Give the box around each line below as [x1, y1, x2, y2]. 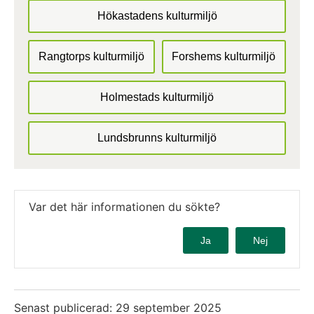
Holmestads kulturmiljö [100, 90, 214, 103]
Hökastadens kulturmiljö [97, 9, 217, 22]
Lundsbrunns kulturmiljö [97, 131, 217, 144]
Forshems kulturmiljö [172, 50, 276, 62]
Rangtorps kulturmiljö [38, 50, 144, 62]
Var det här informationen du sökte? [29, 199, 220, 214]
